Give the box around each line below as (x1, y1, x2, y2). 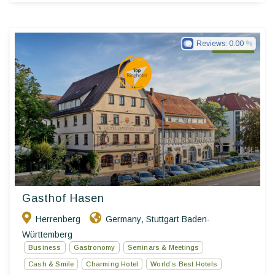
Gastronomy (73, 244, 115, 252)
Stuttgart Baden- (146, 214, 210, 225)
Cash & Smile (28, 260, 74, 268)
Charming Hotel (86, 260, 139, 268)
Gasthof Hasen (22, 192, 104, 205)
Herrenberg (36, 214, 80, 225)
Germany (106, 214, 141, 225)
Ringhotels (216, 43, 250, 51)
